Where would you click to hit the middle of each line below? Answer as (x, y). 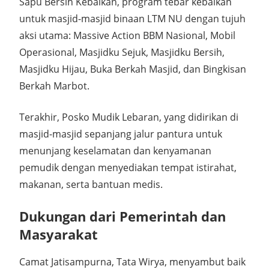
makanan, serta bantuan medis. (91, 185)
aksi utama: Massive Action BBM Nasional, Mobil (127, 36)
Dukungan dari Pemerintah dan (122, 216)
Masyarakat (59, 234)
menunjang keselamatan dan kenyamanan (115, 151)
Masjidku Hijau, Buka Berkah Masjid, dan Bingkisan (133, 69)
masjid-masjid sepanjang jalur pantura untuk (121, 134)
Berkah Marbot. (54, 86)
